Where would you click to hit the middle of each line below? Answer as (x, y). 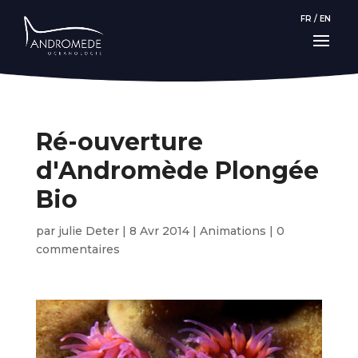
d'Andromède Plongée (177, 171)
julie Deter (88, 231)
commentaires (78, 249)
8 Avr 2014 (159, 231)
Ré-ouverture (119, 142)
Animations (233, 231)
